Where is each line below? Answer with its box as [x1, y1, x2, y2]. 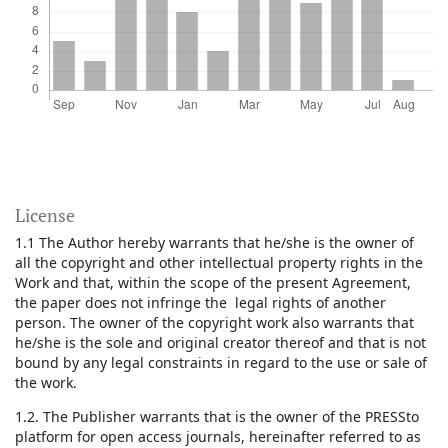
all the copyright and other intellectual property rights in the [15, 252, 423, 272]
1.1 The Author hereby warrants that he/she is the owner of [15, 232, 414, 252]
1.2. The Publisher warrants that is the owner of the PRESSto [15, 406, 419, 426]
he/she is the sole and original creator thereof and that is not [15, 332, 426, 352]
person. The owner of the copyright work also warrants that [15, 312, 414, 332]
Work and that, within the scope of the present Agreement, [15, 272, 411, 292]
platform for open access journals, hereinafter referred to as [15, 426, 421, 446]
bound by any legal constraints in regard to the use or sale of [15, 352, 427, 372]
